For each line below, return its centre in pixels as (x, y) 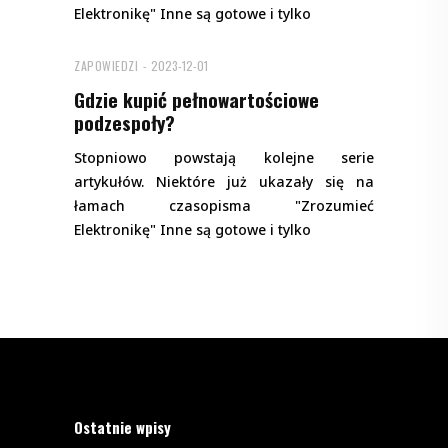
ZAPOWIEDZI (106, 66)
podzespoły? (124, 122)
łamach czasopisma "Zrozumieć (224, 206)
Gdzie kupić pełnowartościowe (196, 99)
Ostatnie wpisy (122, 427)
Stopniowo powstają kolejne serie (224, 158)
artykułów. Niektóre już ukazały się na (224, 182)
